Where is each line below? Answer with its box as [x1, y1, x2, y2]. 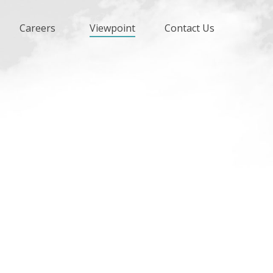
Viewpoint [90, 21, 135, 35]
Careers [19, 21, 55, 35]
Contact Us [165, 21, 214, 35]
